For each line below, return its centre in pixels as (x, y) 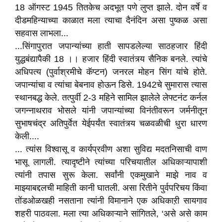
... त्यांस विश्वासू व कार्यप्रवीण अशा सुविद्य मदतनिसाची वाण (111, 149)
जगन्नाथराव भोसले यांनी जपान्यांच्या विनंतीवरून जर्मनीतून (111, 111)
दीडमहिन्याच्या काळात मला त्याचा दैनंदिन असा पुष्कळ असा (111, 20)
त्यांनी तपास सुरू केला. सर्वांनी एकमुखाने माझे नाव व (111, 175)
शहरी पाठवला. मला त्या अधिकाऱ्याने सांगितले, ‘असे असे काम (111, 214)
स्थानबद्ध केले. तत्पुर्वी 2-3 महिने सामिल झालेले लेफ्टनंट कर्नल (111, 98)
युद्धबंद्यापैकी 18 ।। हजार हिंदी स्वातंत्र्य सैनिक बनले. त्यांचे (111, 59)
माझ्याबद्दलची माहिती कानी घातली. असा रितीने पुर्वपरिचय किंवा (111, 188)
